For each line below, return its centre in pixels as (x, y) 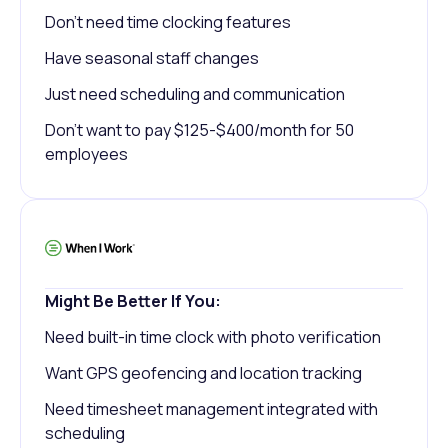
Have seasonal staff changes (152, 58)
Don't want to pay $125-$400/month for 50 (199, 130)
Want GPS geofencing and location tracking (203, 373)
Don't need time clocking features (168, 22)
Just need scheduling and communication (195, 94)
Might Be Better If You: (133, 301)
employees (86, 154)
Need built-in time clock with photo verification (213, 337)
